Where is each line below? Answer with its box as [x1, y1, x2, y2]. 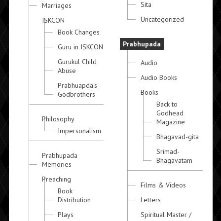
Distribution [57, 195, 91, 205]
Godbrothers [57, 90, 95, 99]
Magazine [156, 117, 185, 127]
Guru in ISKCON [57, 42, 103, 52]
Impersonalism [57, 126, 101, 136]
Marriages [41, 1, 72, 10]
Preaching [41, 175, 71, 184]
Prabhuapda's [57, 81, 97, 90]
